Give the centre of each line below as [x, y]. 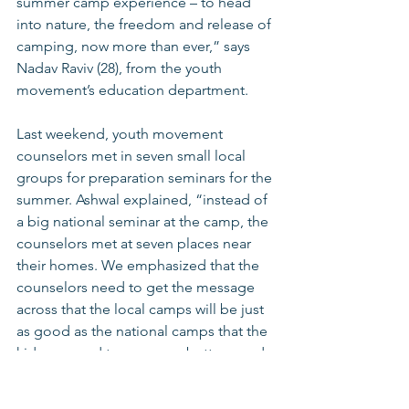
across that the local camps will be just [142, 309]
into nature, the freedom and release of [146, 24]
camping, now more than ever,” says [135, 46]
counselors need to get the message [137, 287]
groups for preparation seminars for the [146, 177]
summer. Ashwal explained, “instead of [144, 199]
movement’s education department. [132, 89]
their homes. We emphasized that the [140, 265]
